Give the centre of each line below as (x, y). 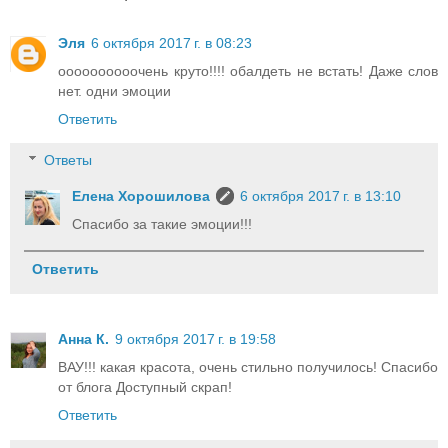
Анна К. (83, 339)
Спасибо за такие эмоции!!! (162, 224)
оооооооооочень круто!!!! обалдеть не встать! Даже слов (248, 70)
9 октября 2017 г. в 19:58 (195, 339)
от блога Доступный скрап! (145, 387)
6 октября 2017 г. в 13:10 (321, 196)
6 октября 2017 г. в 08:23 (171, 42)
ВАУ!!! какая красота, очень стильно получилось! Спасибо (248, 367)
